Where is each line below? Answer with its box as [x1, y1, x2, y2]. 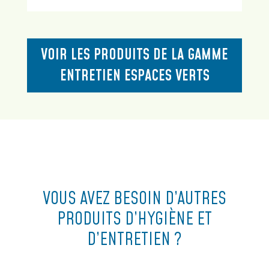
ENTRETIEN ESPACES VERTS [59, 65, 210, 86]
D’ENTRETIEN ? [87, 228, 182, 252]
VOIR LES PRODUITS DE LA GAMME [41, 44, 228, 65]
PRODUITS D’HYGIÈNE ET [57, 207, 212, 232]
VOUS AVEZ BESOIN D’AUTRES [43, 187, 226, 211]
